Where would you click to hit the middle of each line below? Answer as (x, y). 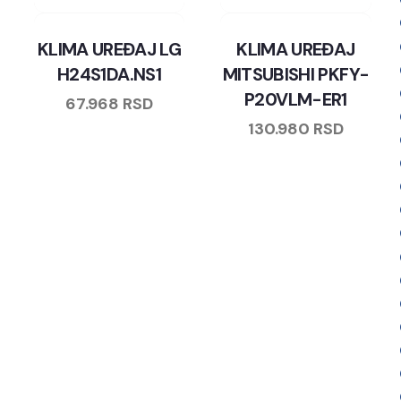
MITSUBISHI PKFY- (296, 74)
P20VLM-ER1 (296, 99)
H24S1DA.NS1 (109, 74)
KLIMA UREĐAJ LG (109, 49)
